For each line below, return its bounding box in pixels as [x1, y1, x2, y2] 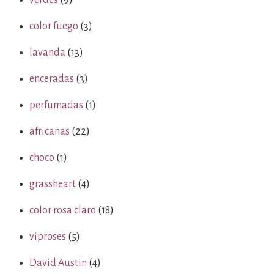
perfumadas [29, 100, 83, 111]
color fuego [29, 21, 78, 32]
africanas [29, 126, 70, 137]
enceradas [29, 73, 74, 84]
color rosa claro [29, 205, 96, 216]
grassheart [29, 179, 76, 190]
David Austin [29, 257, 87, 268]
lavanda [29, 47, 65, 58]
